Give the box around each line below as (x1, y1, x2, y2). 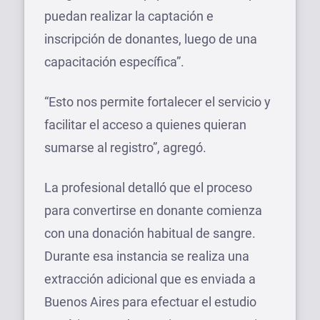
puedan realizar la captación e (44, 8, 214, 24)
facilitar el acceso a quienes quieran (44, 116, 246, 132)
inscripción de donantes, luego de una (44, 31, 257, 46)
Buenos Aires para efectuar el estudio (44, 294, 256, 309)
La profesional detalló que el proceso (44, 179, 252, 195)
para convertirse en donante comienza (44, 202, 262, 218)
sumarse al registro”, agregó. (44, 139, 206, 155)
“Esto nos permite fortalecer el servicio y (44, 94, 271, 109)
